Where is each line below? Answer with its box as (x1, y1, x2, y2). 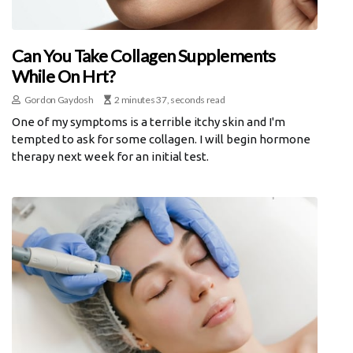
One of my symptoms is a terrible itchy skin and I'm (12, 114, 285, 128)
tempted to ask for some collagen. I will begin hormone (12, 132, 310, 146)
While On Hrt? (12, 65, 116, 87)
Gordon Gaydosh (24, 93, 94, 106)
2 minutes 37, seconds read (114, 93, 225, 106)
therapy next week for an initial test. (12, 149, 209, 163)
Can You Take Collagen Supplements (12, 44, 276, 66)
